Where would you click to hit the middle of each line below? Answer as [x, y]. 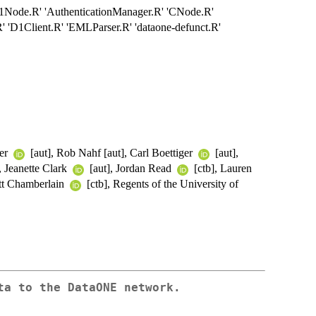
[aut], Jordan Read [130, 169]
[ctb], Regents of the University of [161, 184]
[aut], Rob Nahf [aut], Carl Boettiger [111, 153]
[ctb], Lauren [221, 169]
